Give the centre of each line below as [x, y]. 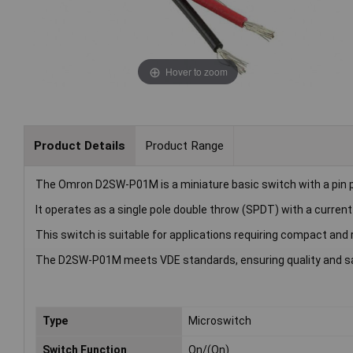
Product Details [79, 145]
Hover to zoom [196, 71]
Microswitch [220, 321]
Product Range [184, 145]
